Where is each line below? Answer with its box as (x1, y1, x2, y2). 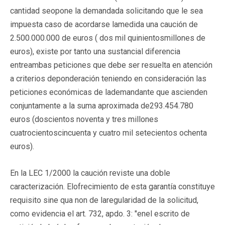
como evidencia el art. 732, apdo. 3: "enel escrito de (10, 208, 190, 218)
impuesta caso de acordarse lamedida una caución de (10, 19, 198, 29)
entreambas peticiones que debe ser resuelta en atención (10, 60, 212, 70)
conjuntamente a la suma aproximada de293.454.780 (10, 100, 193, 110)
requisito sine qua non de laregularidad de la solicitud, (10, 195, 198, 205)
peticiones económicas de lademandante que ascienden (10, 87, 207, 97)
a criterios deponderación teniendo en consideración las (10, 73, 206, 83)
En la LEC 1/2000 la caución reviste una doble (10, 168, 170, 178)
